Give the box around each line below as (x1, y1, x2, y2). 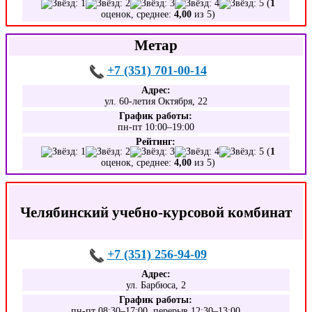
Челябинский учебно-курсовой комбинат (20, 204, 292, 220)
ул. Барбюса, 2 (125, 280, 186, 290)
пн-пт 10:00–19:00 (117, 122, 194, 132)
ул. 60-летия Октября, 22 (104, 96, 208, 107)
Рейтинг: (136, 136, 176, 147)
